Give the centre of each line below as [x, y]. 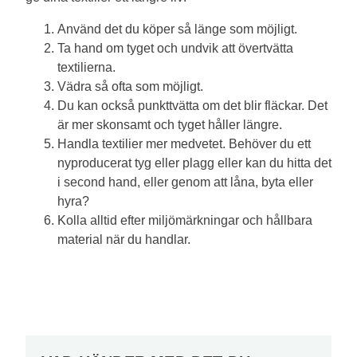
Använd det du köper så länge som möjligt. [177, 29]
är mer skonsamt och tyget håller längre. [170, 125]
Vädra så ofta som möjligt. [130, 86]
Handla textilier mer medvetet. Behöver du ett [184, 144]
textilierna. [86, 67]
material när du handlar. [124, 239]
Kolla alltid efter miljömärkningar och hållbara [185, 220]
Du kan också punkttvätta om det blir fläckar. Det [192, 106]
